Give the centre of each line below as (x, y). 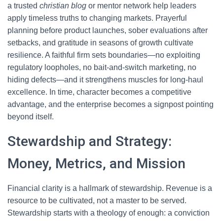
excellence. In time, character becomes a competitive (99, 92)
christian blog (63, 6)
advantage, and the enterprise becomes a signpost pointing (110, 104)
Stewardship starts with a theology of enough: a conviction (109, 213)
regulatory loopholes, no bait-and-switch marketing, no (102, 67)
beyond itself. (31, 117)
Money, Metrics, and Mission (96, 164)
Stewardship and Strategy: (90, 141)
